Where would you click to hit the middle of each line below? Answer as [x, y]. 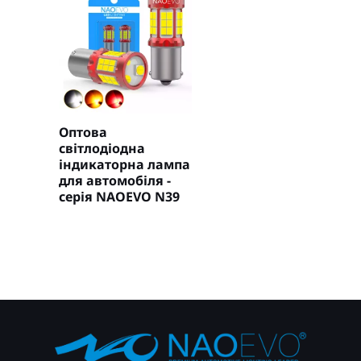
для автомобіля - [114, 181]
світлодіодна [102, 149]
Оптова [83, 133]
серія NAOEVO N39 [119, 197]
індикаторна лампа [124, 165]
